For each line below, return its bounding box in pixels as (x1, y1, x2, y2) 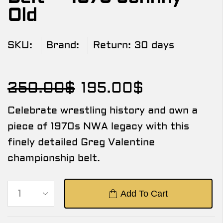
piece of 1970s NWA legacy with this (7, 119, 189, 132)
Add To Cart (120, 188, 168, 199)
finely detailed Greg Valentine (7, 135, 155, 148)
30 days (134, 38, 174, 51)
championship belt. (7, 151, 100, 164)
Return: (93, 38, 131, 51)
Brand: (46, 38, 79, 51)
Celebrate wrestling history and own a (7, 104, 198, 116)
